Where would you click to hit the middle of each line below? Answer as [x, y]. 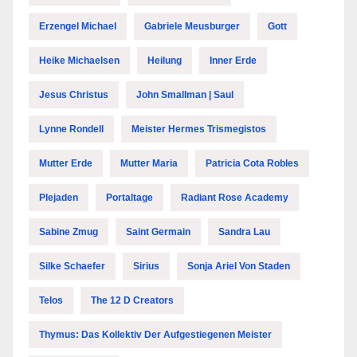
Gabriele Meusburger [192, 27]
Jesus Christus [74, 95]
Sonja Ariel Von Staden [239, 267]
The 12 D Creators [132, 301]
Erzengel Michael [78, 27]
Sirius [146, 267]
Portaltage [129, 198]
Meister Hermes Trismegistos [199, 129]
